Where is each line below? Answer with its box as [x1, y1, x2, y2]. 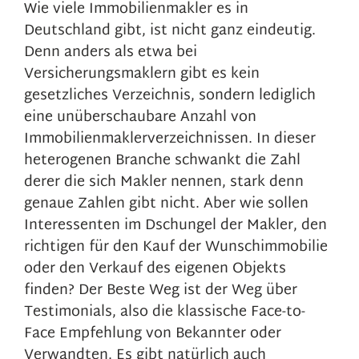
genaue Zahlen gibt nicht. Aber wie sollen [24, 191, 309, 217]
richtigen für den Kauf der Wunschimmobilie [24, 234, 328, 260]
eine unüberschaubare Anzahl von [24, 104, 256, 131]
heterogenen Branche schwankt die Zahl [24, 147, 301, 174]
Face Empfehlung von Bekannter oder [24, 321, 281, 347]
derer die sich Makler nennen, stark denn [24, 169, 304, 196]
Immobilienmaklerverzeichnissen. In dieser [24, 126, 316, 152]
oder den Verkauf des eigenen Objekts [24, 256, 286, 282]
